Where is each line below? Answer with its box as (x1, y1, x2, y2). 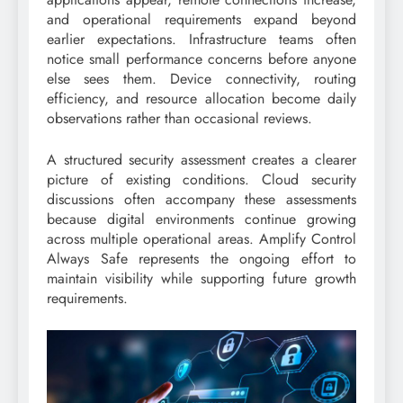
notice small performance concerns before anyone (47, 48, 356, 69)
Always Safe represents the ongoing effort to (47, 247, 356, 269)
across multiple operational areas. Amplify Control (47, 228, 356, 249)
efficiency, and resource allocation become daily (47, 87, 356, 109)
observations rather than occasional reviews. (47, 107, 312, 129)
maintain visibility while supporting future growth (47, 267, 356, 289)
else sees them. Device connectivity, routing (47, 67, 356, 89)
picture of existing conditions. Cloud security (47, 168, 356, 190)
